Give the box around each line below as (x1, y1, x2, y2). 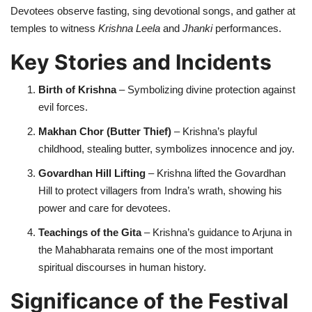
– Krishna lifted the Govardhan (146, 166, 286, 179)
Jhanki (182, 22, 212, 34)
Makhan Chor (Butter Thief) (38, 125, 171, 137)
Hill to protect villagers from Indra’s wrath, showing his (38, 184, 282, 196)
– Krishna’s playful (171, 125, 257, 137)
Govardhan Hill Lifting (38, 166, 146, 179)
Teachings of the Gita (38, 226, 141, 238)
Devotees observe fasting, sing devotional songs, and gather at (10, 4, 295, 17)
